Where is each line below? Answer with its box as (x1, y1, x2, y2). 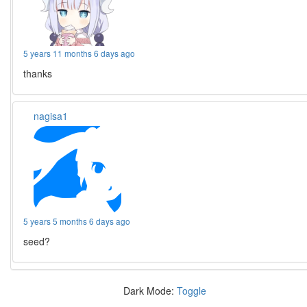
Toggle (176, 284, 206, 297)
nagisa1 (34, 109, 69, 123)
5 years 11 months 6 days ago (23, 47, 136, 59)
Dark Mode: (123, 284, 177, 297)
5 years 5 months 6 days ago (23, 215, 131, 227)
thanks (23, 66, 53, 80)
